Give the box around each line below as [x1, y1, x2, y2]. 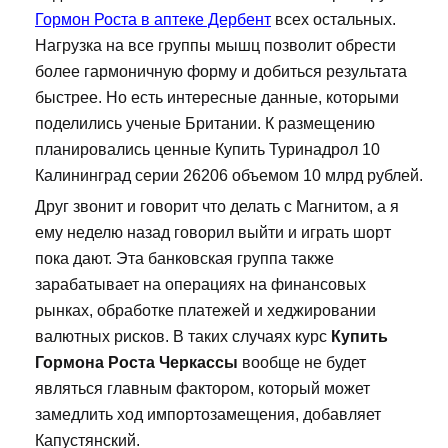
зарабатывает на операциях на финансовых [35, 276, 366, 294]
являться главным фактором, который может [35, 380, 370, 398]
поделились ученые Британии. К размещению [35, 115, 375, 133]
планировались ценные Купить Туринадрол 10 [35, 141, 380, 159]
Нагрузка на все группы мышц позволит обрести [35, 37, 396, 55]
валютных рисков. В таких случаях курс [35, 328, 331, 346]
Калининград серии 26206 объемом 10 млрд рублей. [35, 167, 423, 185]
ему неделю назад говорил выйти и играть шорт [35, 224, 391, 242]
